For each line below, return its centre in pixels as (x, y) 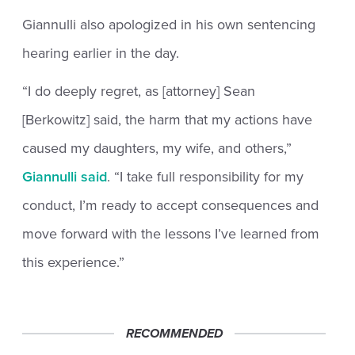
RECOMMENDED (174, 334)
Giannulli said (65, 177)
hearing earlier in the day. (101, 53)
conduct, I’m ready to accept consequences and (171, 206)
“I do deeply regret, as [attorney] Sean (139, 92)
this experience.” (74, 263)
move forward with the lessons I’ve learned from (171, 234)
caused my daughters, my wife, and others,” (157, 149)
